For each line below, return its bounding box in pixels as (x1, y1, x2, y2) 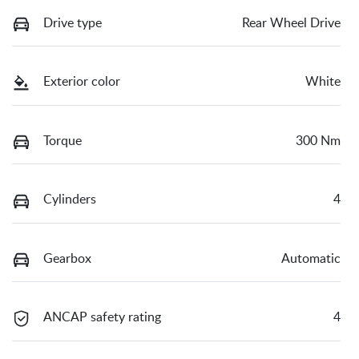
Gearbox (43, 252, 91, 265)
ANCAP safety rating (43, 311, 161, 325)
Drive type (43, 16, 102, 30)
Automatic (281, 252, 341, 265)
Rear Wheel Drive (242, 16, 341, 30)
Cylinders (43, 193, 96, 207)
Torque (43, 134, 82, 147)
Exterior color (43, 75, 120, 89)
